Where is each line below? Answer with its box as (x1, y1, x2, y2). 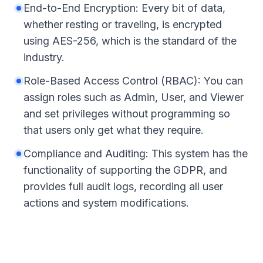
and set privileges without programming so (23, 107, 230, 120)
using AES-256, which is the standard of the (23, 35, 237, 47)
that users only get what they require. (23, 124, 204, 136)
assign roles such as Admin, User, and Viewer (23, 91, 244, 103)
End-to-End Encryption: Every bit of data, (23, 2, 225, 14)
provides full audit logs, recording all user (23, 180, 223, 193)
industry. (23, 51, 65, 63)
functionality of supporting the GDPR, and (23, 164, 227, 176)
